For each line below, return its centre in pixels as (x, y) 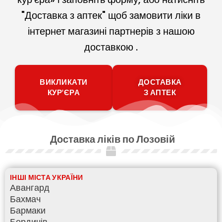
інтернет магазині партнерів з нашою (111, 31)
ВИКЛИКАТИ (64, 83)
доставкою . (111, 47)
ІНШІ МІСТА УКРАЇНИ (47, 178)
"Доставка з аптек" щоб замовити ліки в (111, 16)
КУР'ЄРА (64, 93)
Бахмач (25, 199)
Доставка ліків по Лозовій (112, 139)
